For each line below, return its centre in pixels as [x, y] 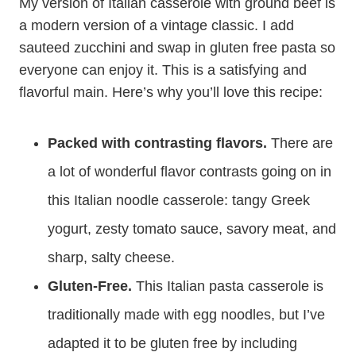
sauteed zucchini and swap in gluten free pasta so [177, 48]
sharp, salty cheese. [111, 257]
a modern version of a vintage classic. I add [157, 25]
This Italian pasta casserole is [228, 286]
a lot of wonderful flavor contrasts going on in [190, 172]
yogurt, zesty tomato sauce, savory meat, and [192, 229]
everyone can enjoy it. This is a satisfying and [163, 70]
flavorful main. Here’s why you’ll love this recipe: [171, 92]
